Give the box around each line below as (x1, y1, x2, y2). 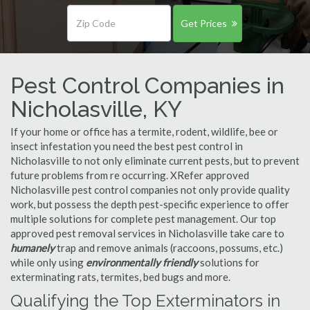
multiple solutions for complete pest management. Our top (10, 212, 276, 225)
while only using (10, 256, 86, 268)
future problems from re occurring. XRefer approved (10, 169, 249, 181)
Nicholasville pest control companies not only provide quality (10, 183, 290, 196)
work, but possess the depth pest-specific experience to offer (10, 198, 289, 210)
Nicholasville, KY (10, 96, 182, 122)
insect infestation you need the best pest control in (10, 140, 243, 152)
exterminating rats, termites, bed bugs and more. (10, 271, 230, 283)
